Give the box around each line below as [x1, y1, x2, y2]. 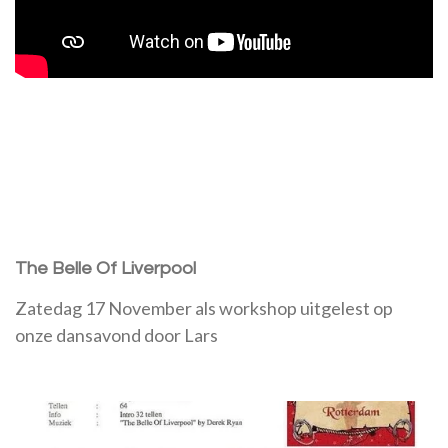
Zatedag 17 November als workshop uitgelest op [15, 296, 393, 319]
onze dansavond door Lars [15, 323, 218, 346]
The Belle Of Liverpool [15, 258, 196, 278]
